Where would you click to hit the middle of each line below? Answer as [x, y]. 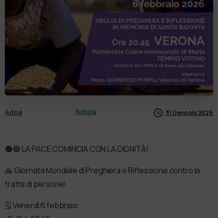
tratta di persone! [36, 184]
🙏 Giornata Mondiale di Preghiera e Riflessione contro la [103, 171]
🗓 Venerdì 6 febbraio [41, 206]
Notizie [86, 112]
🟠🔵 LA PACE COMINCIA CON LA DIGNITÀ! [77, 149]
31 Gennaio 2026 [189, 112]
